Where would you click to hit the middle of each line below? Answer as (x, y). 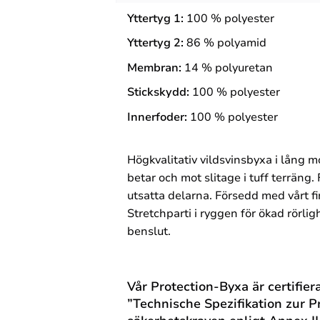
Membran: (154, 67)
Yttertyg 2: (155, 43)
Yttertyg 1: (155, 18)
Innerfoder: (157, 117)
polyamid (242, 43)
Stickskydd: (160, 92)
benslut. (150, 231)
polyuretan (244, 67)
